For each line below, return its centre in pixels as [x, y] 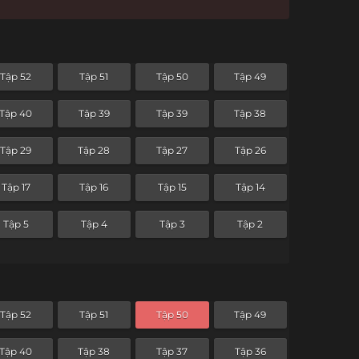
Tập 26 [250, 151]
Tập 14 [250, 188]
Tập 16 [94, 188]
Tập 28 [94, 151]
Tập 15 [172, 188]
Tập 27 [172, 151]
